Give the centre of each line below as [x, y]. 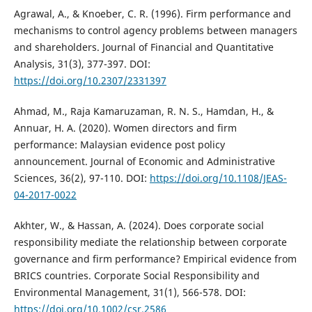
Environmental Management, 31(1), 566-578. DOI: [130, 292]
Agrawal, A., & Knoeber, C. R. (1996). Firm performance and [152, 14]
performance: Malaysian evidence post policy [119, 145]
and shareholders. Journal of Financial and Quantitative [143, 47]
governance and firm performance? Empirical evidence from [155, 259]
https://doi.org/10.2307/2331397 [90, 81]
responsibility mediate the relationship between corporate [150, 242]
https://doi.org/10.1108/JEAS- [218, 178]
